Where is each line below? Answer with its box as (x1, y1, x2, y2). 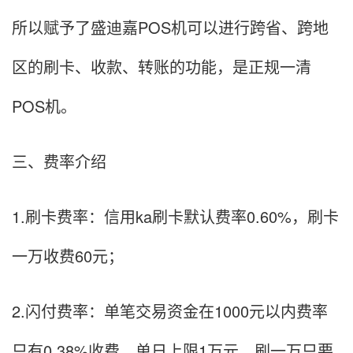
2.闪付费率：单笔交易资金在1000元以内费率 (12, 299, 328, 322)
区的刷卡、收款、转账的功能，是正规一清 (12, 55, 311, 78)
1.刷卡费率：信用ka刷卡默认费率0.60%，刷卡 (12, 205, 339, 228)
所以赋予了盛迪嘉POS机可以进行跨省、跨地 (12, 16, 329, 39)
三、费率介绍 (12, 150, 106, 173)
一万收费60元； (12, 244, 124, 267)
